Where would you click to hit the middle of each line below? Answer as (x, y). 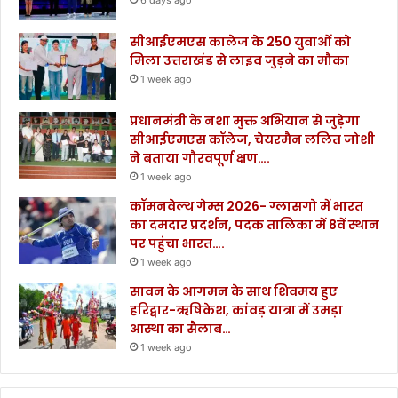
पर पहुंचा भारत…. (177, 244)
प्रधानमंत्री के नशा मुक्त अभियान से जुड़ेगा (245, 121)
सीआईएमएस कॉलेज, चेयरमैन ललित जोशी (252, 140)
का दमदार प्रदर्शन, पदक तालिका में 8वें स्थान (255, 225)
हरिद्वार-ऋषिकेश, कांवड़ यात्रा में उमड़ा (236, 310)
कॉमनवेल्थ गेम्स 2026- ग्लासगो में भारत (247, 207)
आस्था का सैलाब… (180, 329)
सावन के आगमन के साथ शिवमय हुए (234, 292)
